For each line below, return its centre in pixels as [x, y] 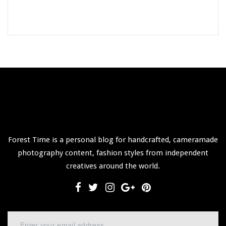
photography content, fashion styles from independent [113, 153]
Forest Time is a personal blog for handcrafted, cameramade [113, 139]
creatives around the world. [113, 166]
